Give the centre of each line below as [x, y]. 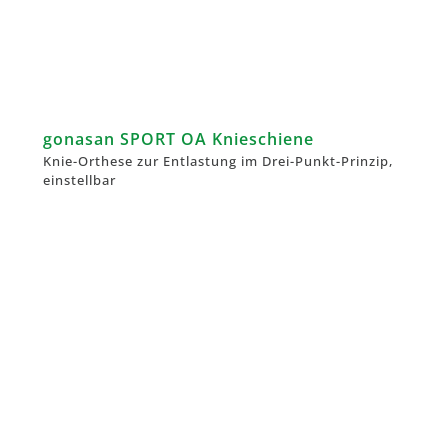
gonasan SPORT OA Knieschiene [178, 138]
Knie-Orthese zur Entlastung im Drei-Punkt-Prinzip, [218, 160]
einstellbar [79, 179]
